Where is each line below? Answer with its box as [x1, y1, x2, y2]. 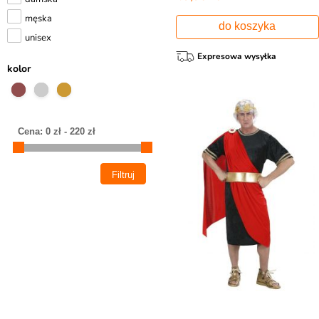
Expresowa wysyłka [197, 51, 276, 62]
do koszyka [219, 20, 276, 32]
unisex [25, 31, 51, 44]
